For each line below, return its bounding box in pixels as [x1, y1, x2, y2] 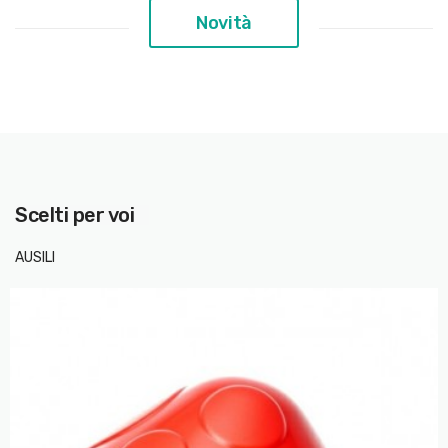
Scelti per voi [27, 202, 134, 227]
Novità [196, 11, 252, 34]
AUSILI [15, 248, 55, 266]
